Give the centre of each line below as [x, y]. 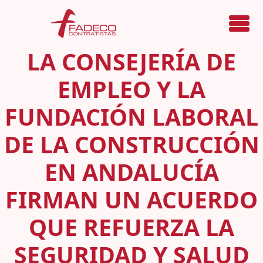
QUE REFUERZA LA [131, 227]
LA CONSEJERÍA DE [131, 61]
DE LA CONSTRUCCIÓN [131, 144]
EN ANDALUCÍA [131, 171]
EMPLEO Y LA [131, 89]
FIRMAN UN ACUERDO [131, 199]
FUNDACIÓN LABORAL [131, 116]
